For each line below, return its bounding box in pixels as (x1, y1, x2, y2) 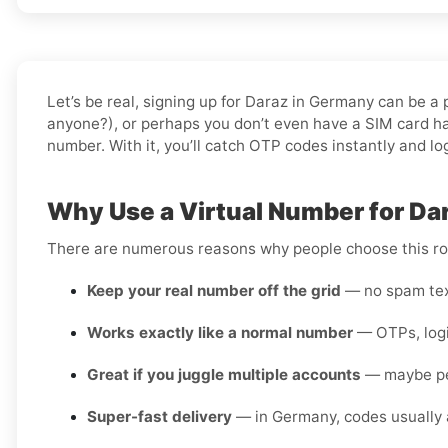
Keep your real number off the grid (87, 281, 341, 301)
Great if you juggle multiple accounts (87, 365, 361, 385)
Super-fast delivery (87, 407, 232, 427)
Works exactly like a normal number (87, 323, 353, 343)
